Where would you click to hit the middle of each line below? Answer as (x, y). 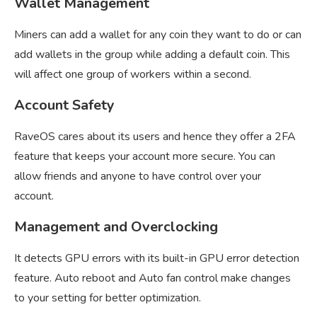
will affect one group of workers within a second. (133, 75)
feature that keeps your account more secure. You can (145, 157)
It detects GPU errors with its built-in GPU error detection (157, 259)
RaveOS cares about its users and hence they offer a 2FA (155, 137)
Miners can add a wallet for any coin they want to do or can (158, 35)
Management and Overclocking (116, 227)
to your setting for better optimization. (108, 298)
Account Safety (64, 105)
